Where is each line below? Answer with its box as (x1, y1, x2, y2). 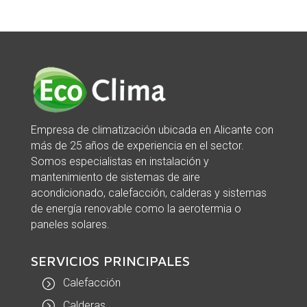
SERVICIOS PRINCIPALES (30, 252, 190, 269)
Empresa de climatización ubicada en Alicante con (30, 123, 273, 136)
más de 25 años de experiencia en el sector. (30, 138, 244, 152)
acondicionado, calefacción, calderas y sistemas (30, 186, 267, 199)
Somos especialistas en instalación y (30, 154, 209, 168)
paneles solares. (30, 217, 110, 231)
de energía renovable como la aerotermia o (30, 201, 241, 215)
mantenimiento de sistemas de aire (30, 170, 200, 184)
